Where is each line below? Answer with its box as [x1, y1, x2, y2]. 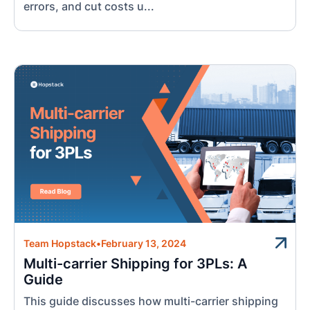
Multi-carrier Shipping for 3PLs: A [24, 255, 248, 272]
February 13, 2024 [101, 238, 187, 249]
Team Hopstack [24, 238, 97, 249]
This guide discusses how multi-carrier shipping [24, 294, 279, 308]
